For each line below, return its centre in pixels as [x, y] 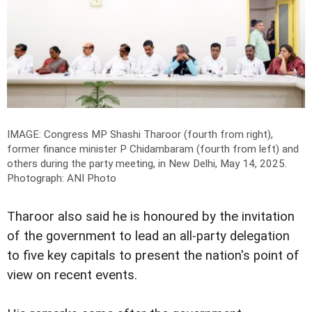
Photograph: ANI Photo [62, 178]
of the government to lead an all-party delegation [148, 236]
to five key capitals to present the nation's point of [153, 255]
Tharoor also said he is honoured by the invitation [151, 216]
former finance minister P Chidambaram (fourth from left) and [153, 149]
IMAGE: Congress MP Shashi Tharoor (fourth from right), [140, 134]
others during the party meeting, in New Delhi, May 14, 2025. [147, 163]
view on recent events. [72, 275]
